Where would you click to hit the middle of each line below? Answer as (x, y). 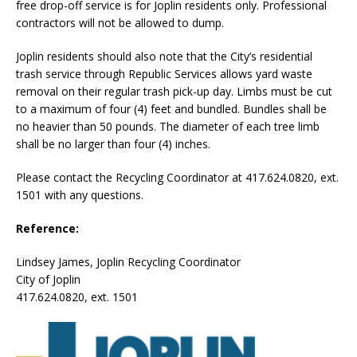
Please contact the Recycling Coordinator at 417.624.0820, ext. (177, 178)
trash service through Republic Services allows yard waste (164, 74)
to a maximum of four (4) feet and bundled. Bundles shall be (171, 109)
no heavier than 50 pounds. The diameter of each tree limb (168, 127)
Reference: (47, 229)
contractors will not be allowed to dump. (120, 23)
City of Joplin (48, 280)
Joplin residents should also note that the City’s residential (164, 57)
